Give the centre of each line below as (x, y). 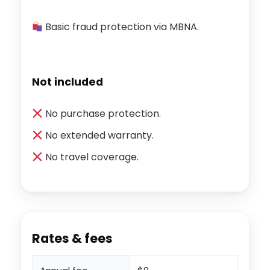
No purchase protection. (102, 114)
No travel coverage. (91, 157)
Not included (67, 82)
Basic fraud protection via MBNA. (121, 27)
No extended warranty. (99, 136)
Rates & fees (72, 239)
